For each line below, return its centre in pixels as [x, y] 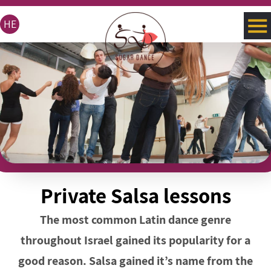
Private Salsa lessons [135, 195]
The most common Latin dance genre [135, 220]
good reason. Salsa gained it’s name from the [135, 261]
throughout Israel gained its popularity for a [135, 240]
